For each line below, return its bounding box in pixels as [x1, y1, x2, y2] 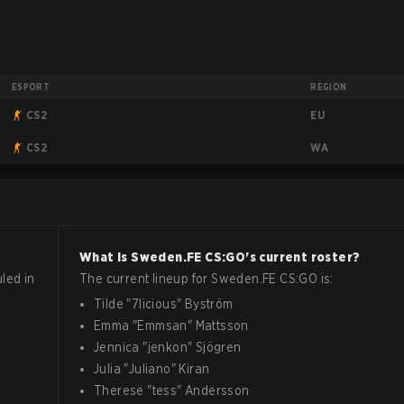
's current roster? [245, 250, 361, 264]
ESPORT [11, 81, 50, 92]
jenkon [147, 340, 188, 354]
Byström [184, 297, 234, 311]
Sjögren [195, 340, 242, 354]
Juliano [128, 362, 171, 376]
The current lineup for [79, 271, 212, 286]
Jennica [94, 340, 140, 354]
